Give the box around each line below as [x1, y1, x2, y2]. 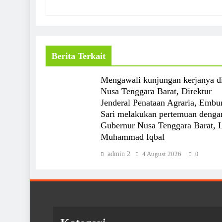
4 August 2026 [142, 150, 181, 158]
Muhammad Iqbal [100, 132, 165, 142]
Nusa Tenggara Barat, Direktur [100, 86, 212, 96]
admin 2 [107, 150, 130, 158]
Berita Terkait [52, 51, 106, 61]
